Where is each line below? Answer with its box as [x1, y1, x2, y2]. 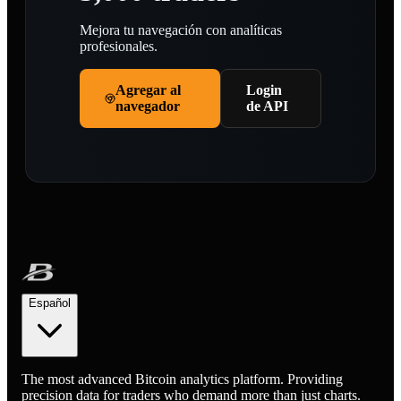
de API [246, 98, 289, 115]
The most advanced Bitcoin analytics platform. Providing [21, 371, 343, 388]
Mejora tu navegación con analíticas [80, 22, 282, 38]
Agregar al [115, 82, 181, 98]
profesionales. [80, 38, 158, 55]
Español [29, 296, 71, 311]
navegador [115, 98, 180, 115]
